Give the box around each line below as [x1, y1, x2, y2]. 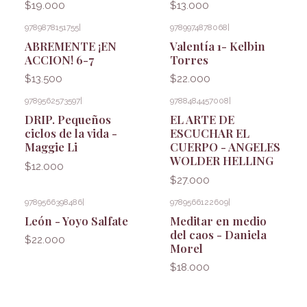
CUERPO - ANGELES [170, 139, 280, 155]
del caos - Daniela [170, 226, 267, 242]
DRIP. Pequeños [25, 112, 111, 127]
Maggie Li [25, 139, 77, 155]
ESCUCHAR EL [170, 125, 249, 141]
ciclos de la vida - [25, 125, 117, 141]
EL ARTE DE [170, 112, 234, 127]
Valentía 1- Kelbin [170, 38, 265, 53]
